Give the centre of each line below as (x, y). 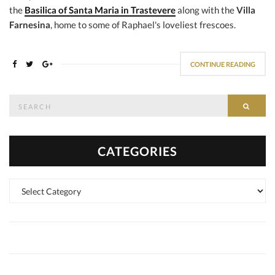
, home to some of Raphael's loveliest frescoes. (143, 25)
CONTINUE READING (223, 64)
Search (21, 100)
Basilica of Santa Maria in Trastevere (100, 10)
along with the (206, 10)
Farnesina (30, 25)
